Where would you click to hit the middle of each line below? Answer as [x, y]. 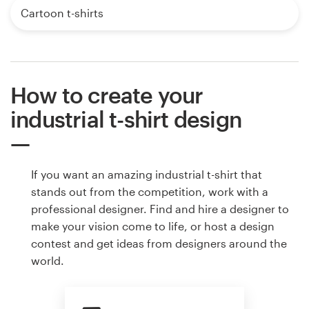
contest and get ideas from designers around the [159, 243]
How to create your [107, 95]
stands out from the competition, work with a [150, 192]
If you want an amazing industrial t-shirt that [147, 175]
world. [48, 261]
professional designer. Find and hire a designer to [160, 209]
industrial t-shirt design [126, 119]
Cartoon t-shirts [62, 13]
